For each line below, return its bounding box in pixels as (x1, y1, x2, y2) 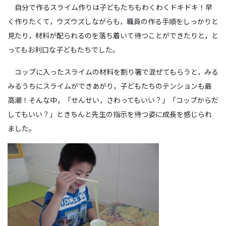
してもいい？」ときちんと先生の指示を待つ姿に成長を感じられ (8, 109, 212, 119)
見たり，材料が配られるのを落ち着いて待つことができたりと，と (8, 30, 218, 40)
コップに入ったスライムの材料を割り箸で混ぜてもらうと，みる (8, 67, 218, 77)
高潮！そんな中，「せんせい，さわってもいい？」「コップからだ (8, 95, 218, 105)
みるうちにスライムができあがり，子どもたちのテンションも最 (8, 81, 212, 91)
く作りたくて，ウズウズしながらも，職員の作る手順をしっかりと (8, 16, 218, 26)
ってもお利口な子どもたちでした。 (8, 44, 120, 54)
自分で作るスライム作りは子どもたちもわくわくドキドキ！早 (8, 2, 212, 12)
